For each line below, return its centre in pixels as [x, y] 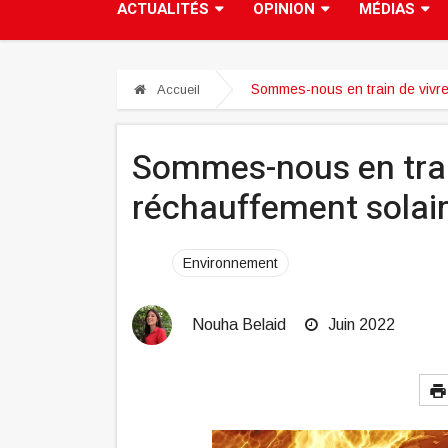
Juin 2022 [359, 325]
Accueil [177, 90]
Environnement [230, 263]
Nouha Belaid [239, 325]
